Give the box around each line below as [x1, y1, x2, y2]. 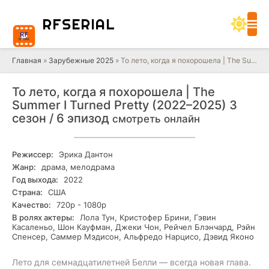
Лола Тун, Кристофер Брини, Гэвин [77, 213, 216, 222]
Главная [12, 56, 41, 65]
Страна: [12, 187, 43, 197]
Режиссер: [12, 150, 53, 159]
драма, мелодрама [39, 162, 115, 172]
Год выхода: [12, 175, 58, 184]
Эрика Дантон [56, 150, 113, 159]
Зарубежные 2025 [49, 56, 113, 65]
